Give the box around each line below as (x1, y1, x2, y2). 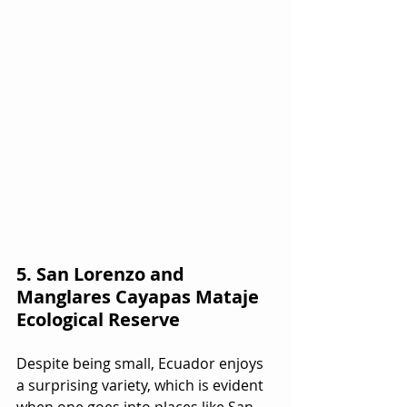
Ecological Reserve (16, 307, 180, 333)
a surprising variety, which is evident (16, 375, 267, 396)
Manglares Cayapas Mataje (16, 284, 263, 310)
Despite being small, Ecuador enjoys (16, 353, 267, 374)
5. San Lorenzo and (16, 262, 189, 287)
